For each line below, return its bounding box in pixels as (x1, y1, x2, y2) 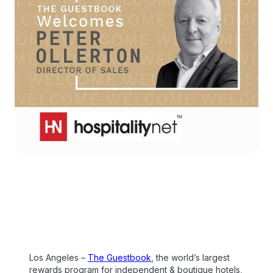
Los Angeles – (29, 252, 88, 263)
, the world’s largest (151, 252, 230, 263)
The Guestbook (88, 252, 151, 263)
